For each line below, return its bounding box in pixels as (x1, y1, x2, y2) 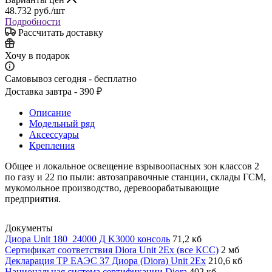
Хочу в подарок (5, 50, 70, 61)
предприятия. (5, 193, 61, 204)
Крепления (29, 140, 75, 151)
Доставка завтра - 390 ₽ (5, 86, 102, 97)
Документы (5, 222, 53, 233)
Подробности (5, 16, 61, 27)
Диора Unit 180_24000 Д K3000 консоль (5, 233, 170, 244)
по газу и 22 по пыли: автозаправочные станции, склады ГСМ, (5, 171, 266, 182)
